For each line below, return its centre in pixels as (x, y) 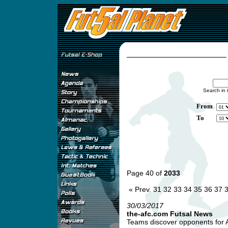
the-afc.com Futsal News (169, 214)
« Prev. (140, 189)
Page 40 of (145, 173)
